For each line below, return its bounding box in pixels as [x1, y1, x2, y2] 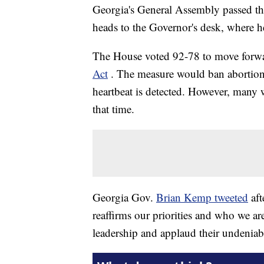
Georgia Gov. [93, 190, 156, 205]
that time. [93, 101, 134, 117]
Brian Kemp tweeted [156, 190, 248, 205]
